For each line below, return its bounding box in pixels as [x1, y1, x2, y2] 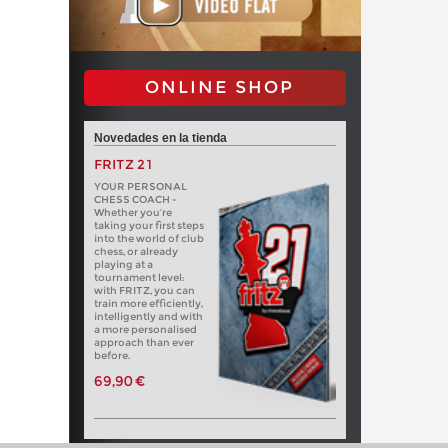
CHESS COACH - [93, 193, 177, 207]
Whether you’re [93, 206, 172, 220]
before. [93, 349, 130, 363]
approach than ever [93, 336, 194, 350]
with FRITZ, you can [93, 284, 195, 298]
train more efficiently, [93, 297, 203, 311]
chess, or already [93, 245, 178, 259]
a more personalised [93, 323, 197, 337]
